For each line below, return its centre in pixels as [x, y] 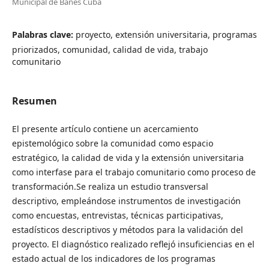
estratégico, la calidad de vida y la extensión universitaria [128, 157]
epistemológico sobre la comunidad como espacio [112, 143]
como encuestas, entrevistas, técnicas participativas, [117, 215]
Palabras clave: [44, 34]
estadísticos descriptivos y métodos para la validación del [127, 229]
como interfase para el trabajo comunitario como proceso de [134, 172]
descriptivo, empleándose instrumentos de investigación [126, 201]
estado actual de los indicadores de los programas [113, 258]
